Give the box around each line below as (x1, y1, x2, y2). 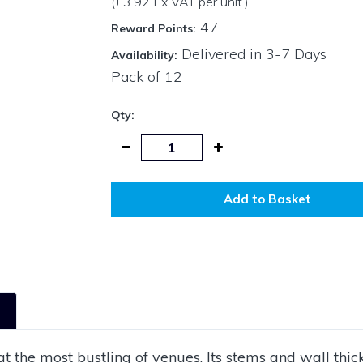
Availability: (110, 48, 177, 63)
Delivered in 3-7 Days (177, 45, 327, 64)
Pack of (110, 67, 164, 87)
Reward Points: (110, 21, 196, 36)
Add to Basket (224, 190, 312, 207)
